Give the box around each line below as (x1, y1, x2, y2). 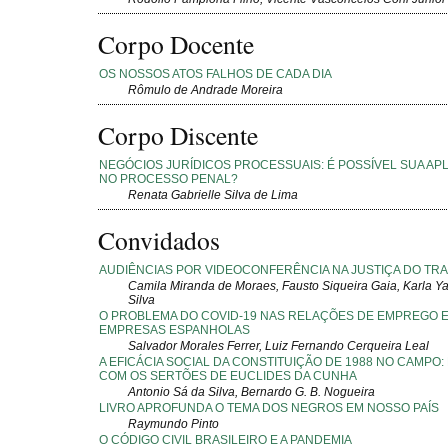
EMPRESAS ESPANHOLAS (99, 322, 250, 337)
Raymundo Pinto (128, 416, 219, 431)
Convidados (98, 223, 220, 258)
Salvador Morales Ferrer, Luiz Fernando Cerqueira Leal (128, 338, 429, 353)
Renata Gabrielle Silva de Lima (128, 187, 298, 202)
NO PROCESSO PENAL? (99, 171, 238, 186)
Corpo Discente (98, 118, 258, 153)
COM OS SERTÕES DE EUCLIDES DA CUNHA (99, 368, 357, 383)
